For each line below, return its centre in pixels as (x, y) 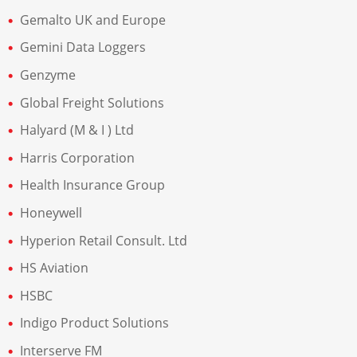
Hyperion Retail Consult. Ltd (104, 240)
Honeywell (51, 213)
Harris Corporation (77, 157)
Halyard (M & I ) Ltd (77, 130)
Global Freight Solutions (92, 102)
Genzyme (48, 75)
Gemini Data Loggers (83, 47)
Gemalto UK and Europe (93, 20)
